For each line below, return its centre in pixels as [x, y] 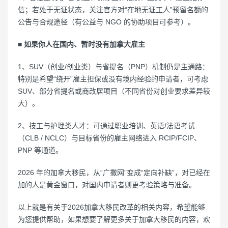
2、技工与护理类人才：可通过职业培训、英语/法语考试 [106, 126]
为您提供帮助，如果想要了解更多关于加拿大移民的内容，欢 [114, 219]
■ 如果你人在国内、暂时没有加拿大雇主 [81, 44]
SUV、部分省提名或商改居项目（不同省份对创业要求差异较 [114, 91]
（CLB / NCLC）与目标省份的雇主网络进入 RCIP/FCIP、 [109, 138]
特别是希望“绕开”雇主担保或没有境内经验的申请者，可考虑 [113, 79]
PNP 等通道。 [40, 150]
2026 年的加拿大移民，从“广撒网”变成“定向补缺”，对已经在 [114, 173]
